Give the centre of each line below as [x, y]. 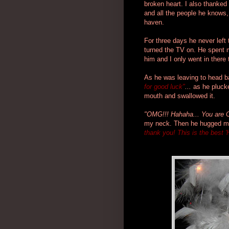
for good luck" [165, 86]
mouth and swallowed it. [180, 96]
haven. [154, 22]
